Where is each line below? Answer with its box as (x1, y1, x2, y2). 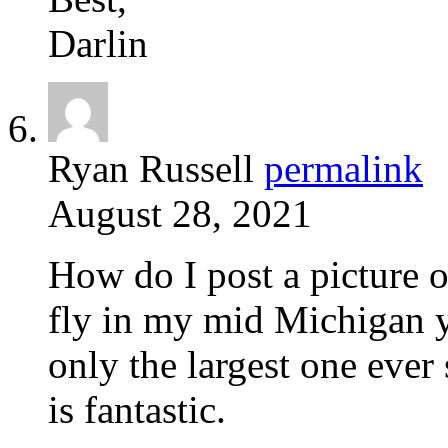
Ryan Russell (48, 146, 264, 190)
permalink (264, 146, 423, 190)
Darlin (48, 21, 148, 65)
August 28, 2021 (48, 191, 312, 235)
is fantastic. (48, 387, 226, 431)
